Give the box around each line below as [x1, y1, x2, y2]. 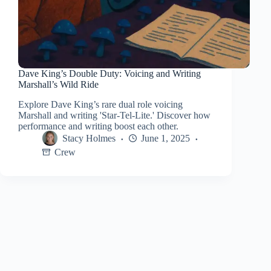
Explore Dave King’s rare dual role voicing [18, 99, 183, 109]
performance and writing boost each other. [18, 120, 178, 131]
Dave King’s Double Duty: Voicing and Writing [18, 68, 201, 79]
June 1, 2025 [141, 133, 190, 144]
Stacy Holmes [62, 133, 116, 144]
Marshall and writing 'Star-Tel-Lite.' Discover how [18, 109, 211, 120]
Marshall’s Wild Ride [18, 79, 99, 90]
